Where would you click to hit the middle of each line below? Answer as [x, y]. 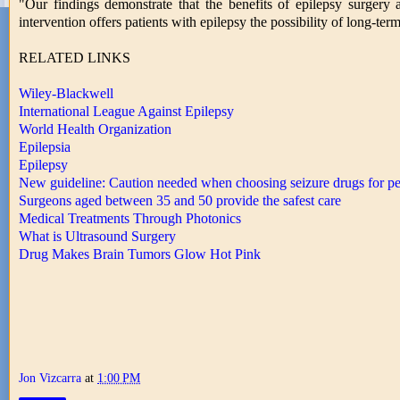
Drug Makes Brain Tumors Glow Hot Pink [140, 254]
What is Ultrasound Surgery [97, 237]
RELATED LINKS [75, 58]
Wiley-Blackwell [66, 94]
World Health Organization [95, 129]
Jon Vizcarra [50, 378]
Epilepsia [45, 147]
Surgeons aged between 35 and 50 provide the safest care [180, 201]
